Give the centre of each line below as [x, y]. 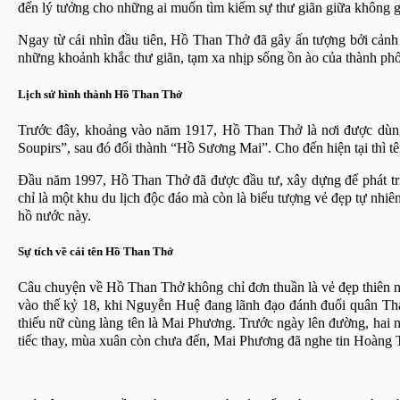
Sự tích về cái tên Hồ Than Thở [96, 251]
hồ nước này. [54, 215]
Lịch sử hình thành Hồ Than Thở [100, 94]
